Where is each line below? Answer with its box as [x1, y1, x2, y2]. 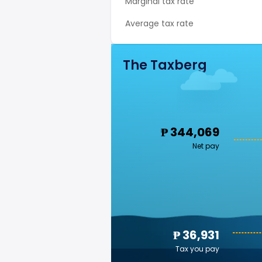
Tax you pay [175, 244, 219, 254]
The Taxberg [123, 56, 207, 74]
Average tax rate [125, 18, 194, 29]
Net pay [192, 141, 219, 151]
